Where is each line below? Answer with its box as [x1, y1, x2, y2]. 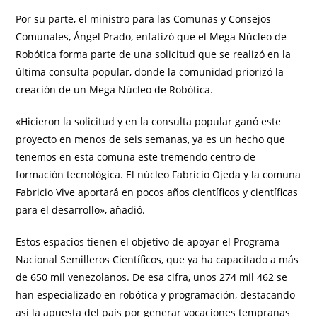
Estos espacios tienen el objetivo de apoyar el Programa [16, 235, 280, 249]
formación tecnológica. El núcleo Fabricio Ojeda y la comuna [16, 168, 301, 182]
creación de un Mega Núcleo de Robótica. [16, 83, 214, 97]
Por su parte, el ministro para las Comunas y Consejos [16, 12, 272, 26]
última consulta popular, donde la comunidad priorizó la [16, 65, 284, 79]
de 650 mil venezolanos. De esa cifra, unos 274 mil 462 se [16, 270, 288, 284]
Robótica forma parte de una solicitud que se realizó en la [16, 47, 292, 62]
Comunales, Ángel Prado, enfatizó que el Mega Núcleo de [16, 30, 287, 44]
